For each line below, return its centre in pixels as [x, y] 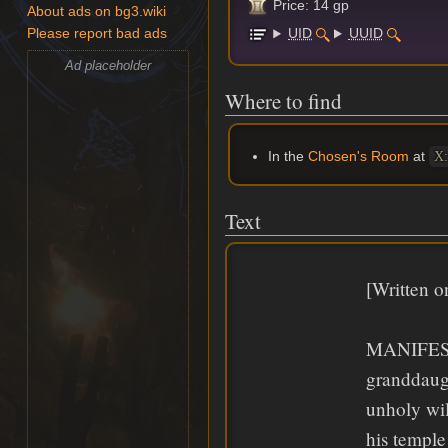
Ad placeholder [108, 65]
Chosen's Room [358, 155]
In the [287, 155]
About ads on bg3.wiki [97, 12]
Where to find [283, 101]
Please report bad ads [97, 34]
